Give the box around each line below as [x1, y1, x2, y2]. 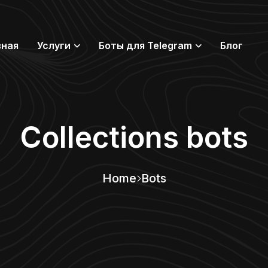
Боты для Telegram [99, 39, 192, 51]
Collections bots [20, 120, 248, 155]
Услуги [37, 39, 71, 51]
